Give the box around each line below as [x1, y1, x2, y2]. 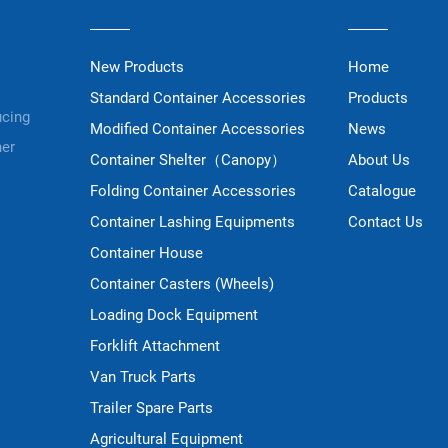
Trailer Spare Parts [90, 398, 214, 417]
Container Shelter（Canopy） [90, 150, 287, 169]
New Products [90, 57, 185, 76]
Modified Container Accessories [90, 119, 306, 138]
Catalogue [347, 181, 416, 200]
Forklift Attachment [90, 336, 221, 355]
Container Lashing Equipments [90, 212, 296, 231]
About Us [347, 150, 410, 169]
